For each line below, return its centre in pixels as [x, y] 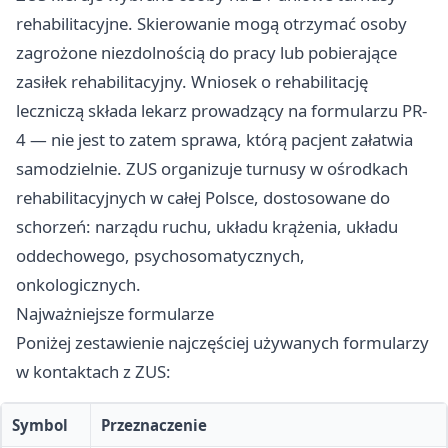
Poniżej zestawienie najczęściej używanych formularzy [222, 343]
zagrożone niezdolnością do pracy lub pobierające [206, 53]
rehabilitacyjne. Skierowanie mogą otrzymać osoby [211, 24]
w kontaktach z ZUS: [93, 372]
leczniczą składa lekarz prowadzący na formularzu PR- [221, 111]
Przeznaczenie [154, 425]
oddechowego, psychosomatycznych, [160, 256]
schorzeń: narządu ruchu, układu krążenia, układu [207, 227]
